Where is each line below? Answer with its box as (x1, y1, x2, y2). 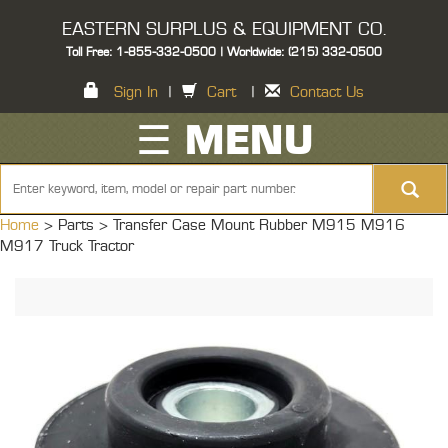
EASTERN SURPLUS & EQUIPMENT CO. (62, 21, 386, 39)
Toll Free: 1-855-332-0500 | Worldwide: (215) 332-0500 (66, 46, 382, 58)
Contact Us (290, 85, 364, 100)
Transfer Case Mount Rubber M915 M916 (113, 218, 405, 233)
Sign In (114, 85, 158, 100)
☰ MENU (135, 122, 313, 162)
